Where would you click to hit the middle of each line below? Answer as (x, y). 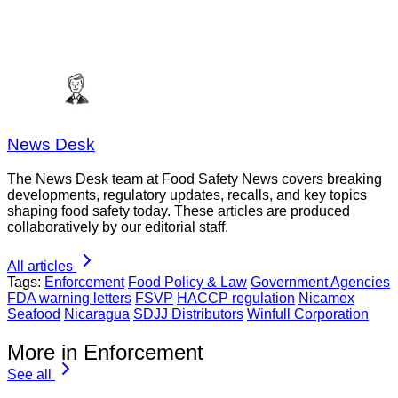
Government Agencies (320, 283)
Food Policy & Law (187, 283)
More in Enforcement (105, 352)
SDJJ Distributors (188, 314)
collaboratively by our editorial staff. (118, 227)
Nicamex (326, 298)
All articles (40, 267)
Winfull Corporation (308, 314)
